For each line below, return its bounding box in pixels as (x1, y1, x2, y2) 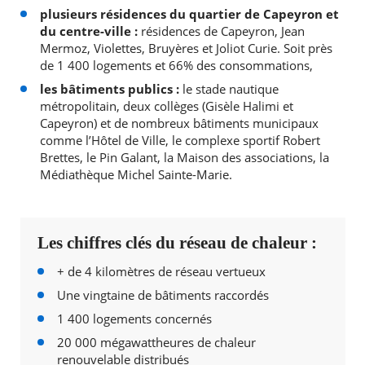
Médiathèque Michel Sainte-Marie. (39, 166, 232, 183)
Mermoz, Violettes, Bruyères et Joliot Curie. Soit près (39, 40, 332, 57)
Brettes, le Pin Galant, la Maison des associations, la (39, 149, 329, 166)
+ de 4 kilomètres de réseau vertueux (56, 263, 266, 280)
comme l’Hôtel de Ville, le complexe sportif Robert (39, 132, 320, 149)
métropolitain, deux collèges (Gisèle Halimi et (39, 98, 293, 115)
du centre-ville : (39, 23, 141, 40)
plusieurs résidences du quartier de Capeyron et (39, 6, 339, 23)
